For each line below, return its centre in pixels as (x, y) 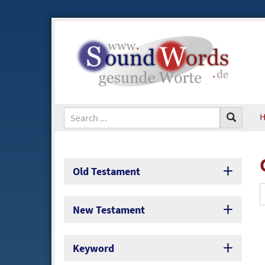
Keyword (93, 248)
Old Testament (106, 172)
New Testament (109, 210)
